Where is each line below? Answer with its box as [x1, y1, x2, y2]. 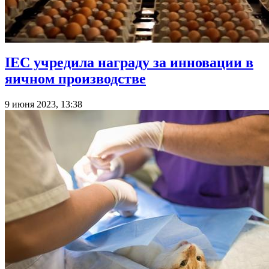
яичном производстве [5, 70, 146, 86]
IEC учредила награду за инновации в [5, 54, 253, 70]
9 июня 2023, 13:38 [5, 98, 82, 109]
